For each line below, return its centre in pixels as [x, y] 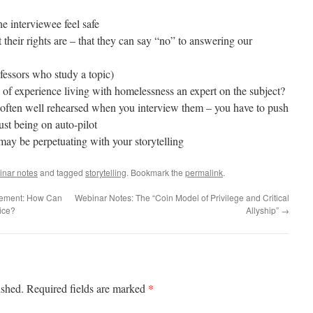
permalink [204, 172]
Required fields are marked [87, 288]
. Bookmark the [156, 172]
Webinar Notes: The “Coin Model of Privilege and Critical [182, 197]
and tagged [61, 172]
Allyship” [263, 210]
